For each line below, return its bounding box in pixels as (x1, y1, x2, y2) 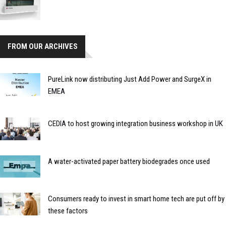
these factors (48, 206, 88, 216)
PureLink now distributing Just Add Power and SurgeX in (48, 74, 211, 84)
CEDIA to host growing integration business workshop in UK (48, 119, 223, 128)
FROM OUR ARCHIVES (8, 41, 78, 51)
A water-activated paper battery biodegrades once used (48, 156, 210, 166)
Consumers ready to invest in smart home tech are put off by (48, 194, 224, 204)
